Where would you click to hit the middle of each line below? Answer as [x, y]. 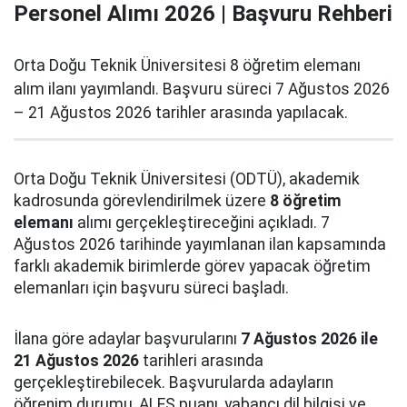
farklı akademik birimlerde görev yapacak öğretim [192, 266]
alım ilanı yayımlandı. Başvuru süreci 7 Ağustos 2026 [202, 89]
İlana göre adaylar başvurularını [127, 339]
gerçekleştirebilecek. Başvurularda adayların [174, 382]
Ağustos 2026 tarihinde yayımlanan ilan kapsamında [200, 244]
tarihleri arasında [201, 361]
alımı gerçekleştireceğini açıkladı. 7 [202, 223]
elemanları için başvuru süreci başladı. [151, 288]
